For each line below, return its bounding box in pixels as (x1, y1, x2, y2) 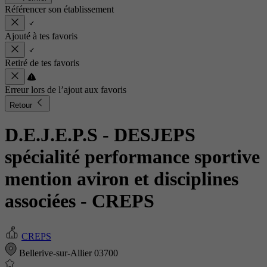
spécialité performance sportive (5, 146, 260, 168)
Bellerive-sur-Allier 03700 (17, 247, 118, 258)
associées (5, 190, 80, 212)
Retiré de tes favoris (5, 58, 79, 68)
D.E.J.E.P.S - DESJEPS (5, 124, 195, 146)
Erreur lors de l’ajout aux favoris (5, 85, 126, 95)
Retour (10, 101, 35, 110)
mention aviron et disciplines (5, 168, 238, 190)
